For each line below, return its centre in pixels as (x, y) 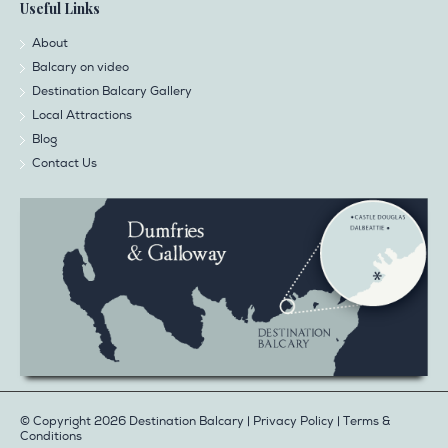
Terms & (366, 421)
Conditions (51, 436)
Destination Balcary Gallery (112, 92)
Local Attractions (82, 116)
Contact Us (64, 164)
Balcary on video (80, 68)
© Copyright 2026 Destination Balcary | (136, 421)
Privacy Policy (293, 421)
